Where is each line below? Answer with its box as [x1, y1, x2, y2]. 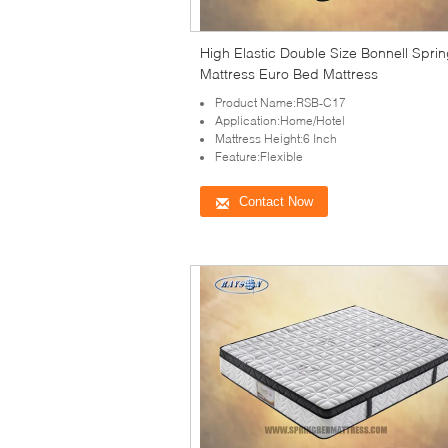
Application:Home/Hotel [215, 113, 345, 128]
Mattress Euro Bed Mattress [200, 65, 378, 82]
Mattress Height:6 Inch [215, 131, 337, 146]
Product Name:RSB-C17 [215, 95, 346, 110]
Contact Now [239, 194, 313, 209]
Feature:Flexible [215, 149, 303, 164]
